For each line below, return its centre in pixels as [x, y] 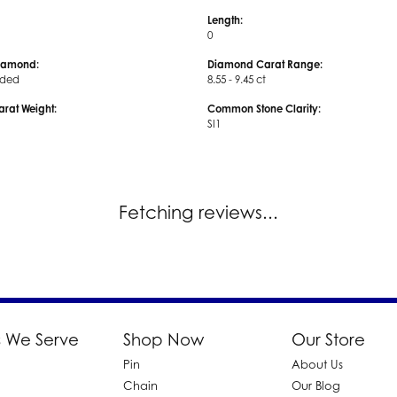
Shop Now [163, 339]
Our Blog [316, 385]
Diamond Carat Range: [265, 64]
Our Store [328, 339]
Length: [225, 20]
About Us [317, 364]
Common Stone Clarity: [264, 109]
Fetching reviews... [198, 212]
